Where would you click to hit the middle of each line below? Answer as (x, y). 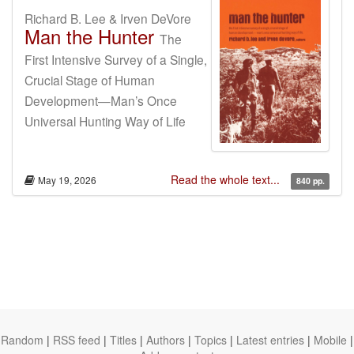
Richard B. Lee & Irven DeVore (108, 18)
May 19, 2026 (67, 180)
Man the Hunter (89, 36)
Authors (166, 340)
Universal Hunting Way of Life (105, 121)
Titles (123, 340)
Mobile (330, 340)
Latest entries (270, 340)
